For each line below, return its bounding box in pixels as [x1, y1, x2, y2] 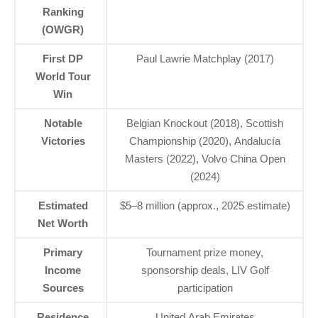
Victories [40, 134, 85, 147]
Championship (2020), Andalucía [129, 134, 280, 147]
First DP [43, 52, 83, 65]
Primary [43, 246, 82, 258]
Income [45, 263, 81, 276]
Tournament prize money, [146, 246, 263, 258]
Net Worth [38, 216, 88, 229]
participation [177, 281, 233, 294]
